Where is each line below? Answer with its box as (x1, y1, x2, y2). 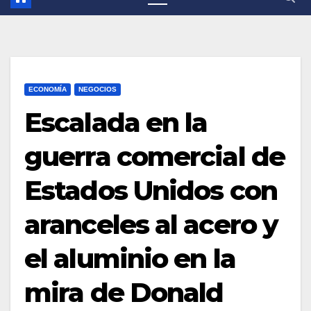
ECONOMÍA (28, 85, 67, 94)
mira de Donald (24, 276, 224, 310)
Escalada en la (24, 106, 208, 140)
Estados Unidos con (24, 174, 277, 208)
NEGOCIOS (78, 85, 117, 94)
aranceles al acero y (24, 208, 278, 242)
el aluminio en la (24, 242, 235, 276)
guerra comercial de (24, 140, 285, 174)
